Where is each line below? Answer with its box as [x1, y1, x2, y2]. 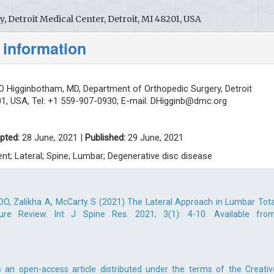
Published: [85, 132, 125, 143]
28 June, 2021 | [20, 132, 85, 143]
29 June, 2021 [125, 132, 183, 143]
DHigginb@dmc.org [150, 95, 227, 106]
